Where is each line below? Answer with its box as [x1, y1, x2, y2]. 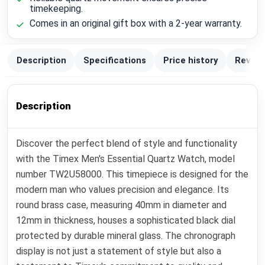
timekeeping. [29, 2, 83, 14]
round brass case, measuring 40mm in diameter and [16, 199, 227, 211]
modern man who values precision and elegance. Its [16, 184, 230, 196]
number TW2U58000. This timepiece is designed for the [16, 169, 249, 180]
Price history [163, 54, 218, 66]
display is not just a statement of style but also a [16, 245, 222, 257]
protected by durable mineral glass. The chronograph [16, 230, 236, 242]
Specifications [83, 54, 146, 66]
